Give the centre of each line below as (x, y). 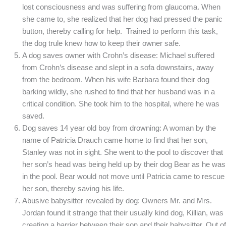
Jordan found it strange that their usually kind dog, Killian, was (123, 213)
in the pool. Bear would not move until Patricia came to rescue (123, 176)
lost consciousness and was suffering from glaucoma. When (121, 7)
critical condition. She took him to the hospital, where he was (121, 104)
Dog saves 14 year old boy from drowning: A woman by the (119, 128)
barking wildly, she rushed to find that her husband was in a (118, 92)
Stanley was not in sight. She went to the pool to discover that (122, 152)
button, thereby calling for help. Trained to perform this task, (120, 31)
